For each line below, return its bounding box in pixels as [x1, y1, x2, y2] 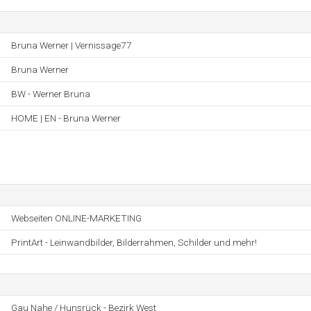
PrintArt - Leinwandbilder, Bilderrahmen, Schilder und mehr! [11, 237, 257, 248]
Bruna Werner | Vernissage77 [11, 40, 132, 51]
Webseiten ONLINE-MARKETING [11, 212, 142, 224]
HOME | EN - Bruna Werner [11, 112, 121, 124]
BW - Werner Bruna [11, 88, 90, 99]
